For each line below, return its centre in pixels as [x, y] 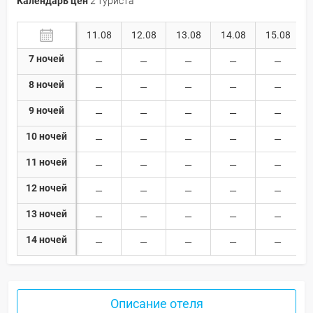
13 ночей [46, 213]
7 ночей [46, 58]
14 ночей [46, 239]
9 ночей [46, 110]
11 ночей [46, 162]
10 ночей [46, 136]
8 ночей [46, 84]
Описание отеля [156, 303]
